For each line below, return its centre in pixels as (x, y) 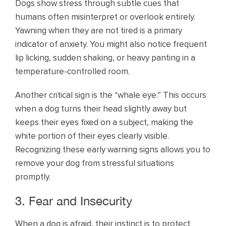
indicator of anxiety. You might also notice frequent (111, 44)
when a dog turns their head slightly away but (101, 109)
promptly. (33, 177)
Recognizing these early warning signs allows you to (113, 150)
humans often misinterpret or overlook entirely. (105, 17)
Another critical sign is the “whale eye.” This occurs (111, 95)
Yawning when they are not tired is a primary (99, 31)
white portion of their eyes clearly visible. (92, 136)
